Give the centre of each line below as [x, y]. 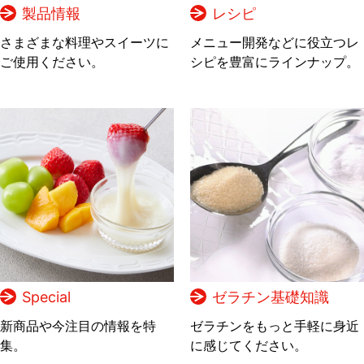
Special [46, 297]
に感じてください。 [249, 345]
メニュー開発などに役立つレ [275, 42]
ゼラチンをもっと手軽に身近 [275, 325]
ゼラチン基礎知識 [271, 297]
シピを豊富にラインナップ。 [275, 61]
